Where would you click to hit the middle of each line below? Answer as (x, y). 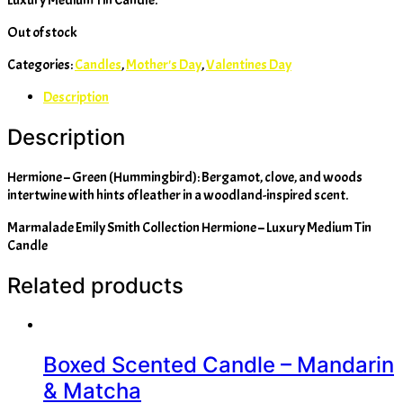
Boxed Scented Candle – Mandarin (219, 365)
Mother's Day (164, 64)
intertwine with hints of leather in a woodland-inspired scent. (178, 195)
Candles (98, 64)
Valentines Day (249, 64)
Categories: (41, 64)
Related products (95, 285)
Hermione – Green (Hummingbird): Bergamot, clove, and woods (185, 177)
